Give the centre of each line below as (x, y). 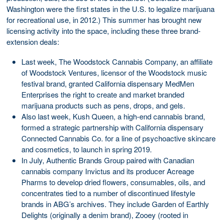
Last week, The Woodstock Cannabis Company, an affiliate (117, 61)
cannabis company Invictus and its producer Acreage (108, 171)
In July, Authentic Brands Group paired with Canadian (108, 160)
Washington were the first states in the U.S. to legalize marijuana (111, 8)
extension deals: (33, 41)
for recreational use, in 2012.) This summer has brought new (104, 19)
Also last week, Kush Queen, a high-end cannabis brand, (113, 116)
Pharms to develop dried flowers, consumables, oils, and (113, 182)
